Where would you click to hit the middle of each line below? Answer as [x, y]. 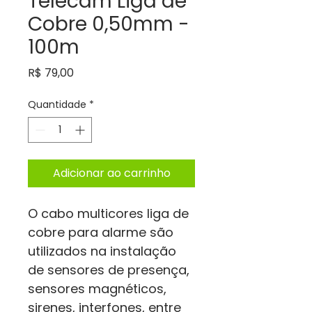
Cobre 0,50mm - [109, 24]
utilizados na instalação [104, 251]
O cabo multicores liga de [110, 213]
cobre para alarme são [102, 232]
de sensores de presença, [110, 270]
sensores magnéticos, [99, 289]
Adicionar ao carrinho [111, 173]
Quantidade [57, 104]
